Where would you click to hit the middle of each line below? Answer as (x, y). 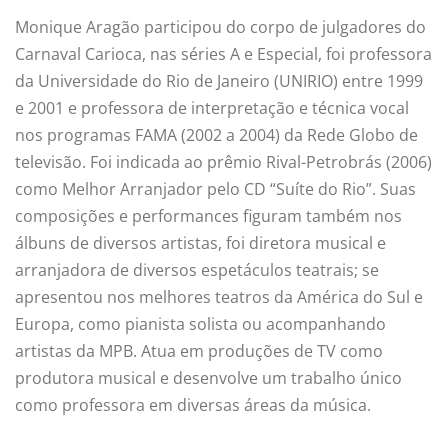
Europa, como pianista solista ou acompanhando (200, 323)
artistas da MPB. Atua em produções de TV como (199, 350)
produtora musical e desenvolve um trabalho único (208, 377)
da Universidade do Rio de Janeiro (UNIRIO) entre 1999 (219, 80)
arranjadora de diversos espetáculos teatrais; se (197, 269)
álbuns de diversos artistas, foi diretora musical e (200, 242)
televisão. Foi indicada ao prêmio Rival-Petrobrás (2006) (223, 161)
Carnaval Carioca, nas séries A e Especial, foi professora (223, 53)
